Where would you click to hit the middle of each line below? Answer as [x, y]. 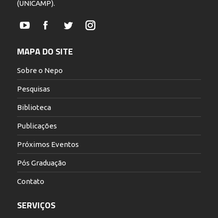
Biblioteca [34, 108]
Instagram [107, 31]
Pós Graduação [42, 163]
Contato [31, 182]
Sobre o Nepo [40, 71]
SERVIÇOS [36, 205]
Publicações [37, 126]
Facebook [61, 31]
